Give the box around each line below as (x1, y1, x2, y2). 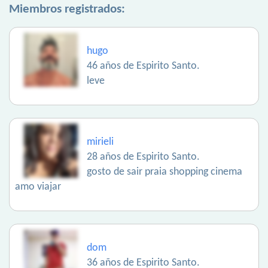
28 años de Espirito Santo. (87, 151, 200, 163)
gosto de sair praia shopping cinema (87, 166, 242, 178)
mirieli (87, 136, 114, 148)
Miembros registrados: (9, 3, 125, 16)
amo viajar (15, 181, 61, 193)
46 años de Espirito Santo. (87, 60, 200, 72)
